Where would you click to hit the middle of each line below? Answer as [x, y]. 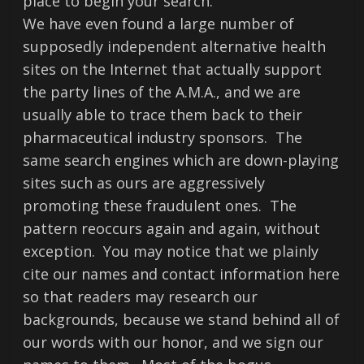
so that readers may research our [141, 297]
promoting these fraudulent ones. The [160, 206]
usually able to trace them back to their [163, 115]
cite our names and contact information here [182, 274]
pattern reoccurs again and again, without [172, 228]
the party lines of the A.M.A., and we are [162, 92]
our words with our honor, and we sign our [173, 342]
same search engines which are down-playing [181, 160]
